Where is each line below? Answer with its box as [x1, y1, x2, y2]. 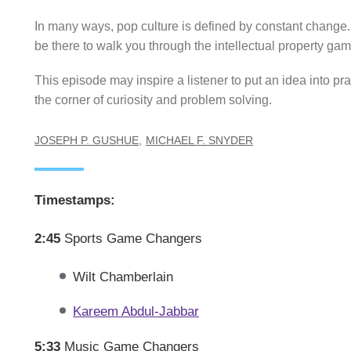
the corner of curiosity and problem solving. [34, 93, 272, 107]
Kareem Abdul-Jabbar [72, 303, 199, 320]
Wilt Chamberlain [72, 268, 173, 284]
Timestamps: [34, 192, 115, 208]
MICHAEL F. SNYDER [146, 134, 253, 147]
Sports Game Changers [60, 230, 202, 246]
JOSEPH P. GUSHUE [34, 134, 139, 147]
